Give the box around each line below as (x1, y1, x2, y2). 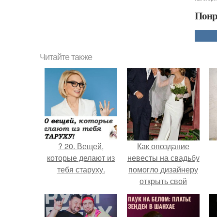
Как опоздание (137, 140, 189, 152)
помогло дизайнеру (128, 164, 198, 175)
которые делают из (47, 152, 115, 163)
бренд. (151, 187, 175, 198)
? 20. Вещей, (58, 140, 104, 152)
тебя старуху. (57, 164, 105, 175)
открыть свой (139, 175, 187, 186)
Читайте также (40, 52, 92, 62)
